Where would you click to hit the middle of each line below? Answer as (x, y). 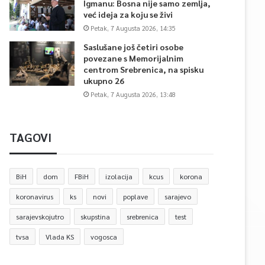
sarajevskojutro (40, 216)
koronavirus (35, 196)
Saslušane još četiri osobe (133, 47)
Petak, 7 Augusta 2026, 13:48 (133, 94)
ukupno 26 (104, 80)
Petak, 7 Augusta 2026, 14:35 (133, 28)
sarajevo (178, 196)
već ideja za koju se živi (128, 14)
